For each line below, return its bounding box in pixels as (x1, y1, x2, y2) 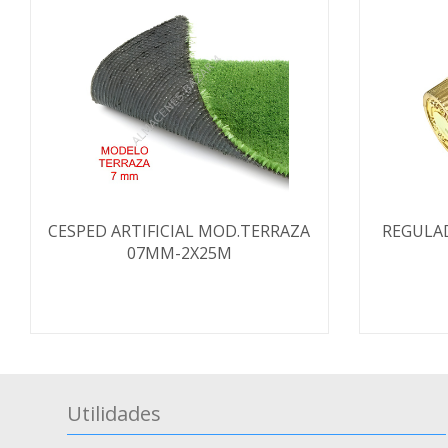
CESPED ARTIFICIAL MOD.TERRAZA (48, 220, 311, 242)
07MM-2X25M (126, 242, 232, 264)
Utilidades (66, 400, 161, 427)
